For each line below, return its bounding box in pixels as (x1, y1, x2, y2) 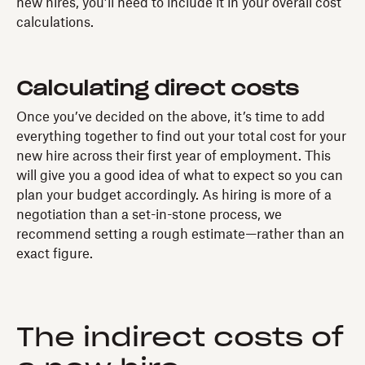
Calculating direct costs (16, 79, 299, 99)
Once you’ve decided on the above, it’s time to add (16, 110, 325, 124)
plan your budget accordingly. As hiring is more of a (16, 188, 332, 202)
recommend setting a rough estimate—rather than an (16, 227, 345, 241)
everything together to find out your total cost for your (16, 130, 346, 143)
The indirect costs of (16, 324, 344, 351)
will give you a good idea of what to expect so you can (16, 169, 343, 182)
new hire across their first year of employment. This (16, 149, 331, 163)
